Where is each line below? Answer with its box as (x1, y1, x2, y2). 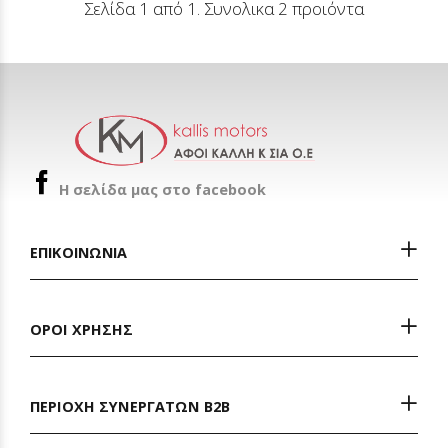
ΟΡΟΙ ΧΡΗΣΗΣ (30, 320, 134, 339)
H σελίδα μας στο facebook (59, 180, 266, 199)
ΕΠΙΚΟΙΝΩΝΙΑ (30, 243, 128, 262)
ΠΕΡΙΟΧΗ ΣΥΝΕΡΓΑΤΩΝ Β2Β (30, 397, 231, 416)
